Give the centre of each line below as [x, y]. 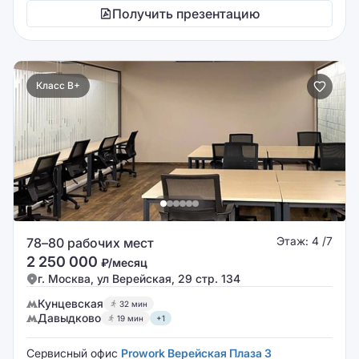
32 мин [133, 304]
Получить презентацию [186, 14]
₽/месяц [124, 262]
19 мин [130, 318]
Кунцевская [71, 303]
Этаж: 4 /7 [305, 241]
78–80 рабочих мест [90, 243]
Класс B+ [58, 85]
